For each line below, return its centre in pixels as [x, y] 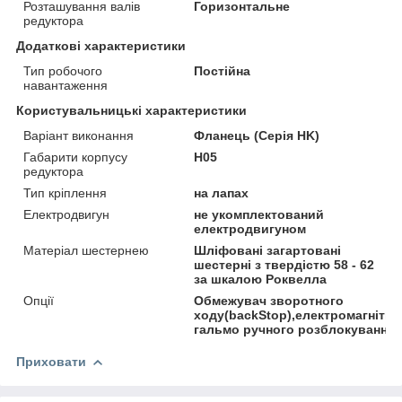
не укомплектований [259, 214]
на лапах [222, 192]
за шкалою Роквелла [261, 279]
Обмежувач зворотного [269, 300]
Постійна [223, 70]
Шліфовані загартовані [268, 250]
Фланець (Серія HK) [257, 135]
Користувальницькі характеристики [131, 110]
